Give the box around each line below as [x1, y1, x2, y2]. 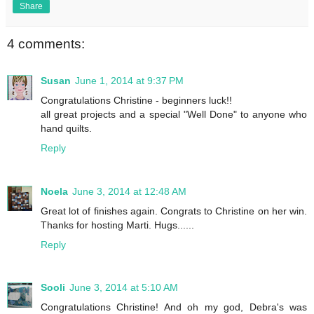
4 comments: [7, 36, 85, 52]
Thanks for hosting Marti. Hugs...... [41, 219, 194, 231]
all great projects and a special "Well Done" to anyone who [41, 108, 307, 120]
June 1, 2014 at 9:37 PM [75, 74, 184, 86]
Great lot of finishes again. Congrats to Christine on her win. [41, 205, 307, 217]
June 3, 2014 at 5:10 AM [69, 282, 178, 294]
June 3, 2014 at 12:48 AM [72, 185, 186, 197]
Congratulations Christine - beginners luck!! [41, 94, 232, 106]
